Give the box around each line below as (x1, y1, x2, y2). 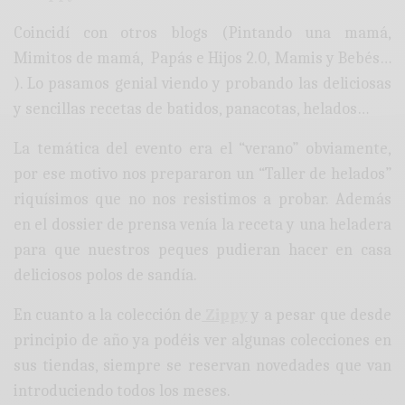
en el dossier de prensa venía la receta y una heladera (14, 215, 391, 235)
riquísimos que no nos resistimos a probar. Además (14, 190, 391, 210)
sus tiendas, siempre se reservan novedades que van (14, 356, 391, 376)
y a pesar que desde (247, 306, 391, 325)
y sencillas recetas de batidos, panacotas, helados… (14, 99, 370, 119)
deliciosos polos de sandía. (14, 266, 198, 286)
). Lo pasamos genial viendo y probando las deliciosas (14, 74, 391, 94)
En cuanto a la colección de (14, 306, 202, 325)
